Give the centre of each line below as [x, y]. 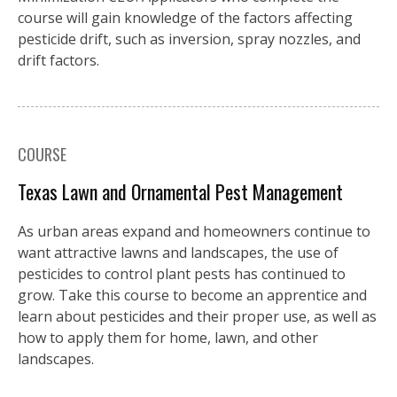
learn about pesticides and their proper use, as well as [197, 316]
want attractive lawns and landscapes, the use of [178, 252]
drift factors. [58, 60]
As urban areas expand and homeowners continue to [194, 231]
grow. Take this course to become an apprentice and [192, 295]
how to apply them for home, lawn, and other [168, 337]
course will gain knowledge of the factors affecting [185, 17]
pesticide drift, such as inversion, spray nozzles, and [189, 39]
